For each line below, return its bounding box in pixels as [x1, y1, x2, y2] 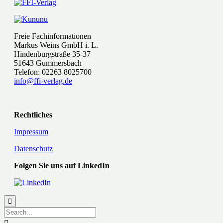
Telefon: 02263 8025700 [14, 68, 92, 77]
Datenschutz [14, 144, 53, 153]
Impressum [14, 127, 48, 136]
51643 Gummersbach [14, 59, 82, 68]
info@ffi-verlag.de [14, 77, 72, 86]
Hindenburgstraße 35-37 [14, 50, 91, 59]
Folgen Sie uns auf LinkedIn [14, 161, 110, 170]
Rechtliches [14, 111, 52, 119]
